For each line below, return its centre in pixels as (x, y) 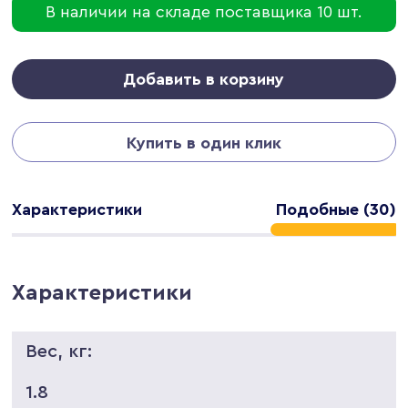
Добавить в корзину (204, 79)
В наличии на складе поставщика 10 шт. (204, 11)
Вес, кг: (59, 351)
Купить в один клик (204, 143)
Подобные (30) (336, 209)
